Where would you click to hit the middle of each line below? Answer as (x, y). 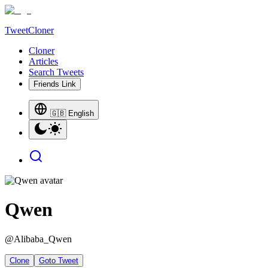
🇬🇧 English (72, 113)
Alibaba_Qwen (43, 239)
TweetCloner (29, 30)
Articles (43, 61)
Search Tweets (56, 72)
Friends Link (55, 84)
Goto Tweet (59, 260)
